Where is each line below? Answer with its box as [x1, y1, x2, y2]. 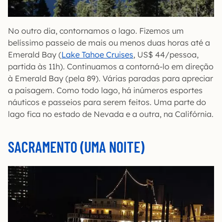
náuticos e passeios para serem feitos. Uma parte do [8, 97, 206, 107]
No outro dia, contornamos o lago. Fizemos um [8, 25, 184, 36]
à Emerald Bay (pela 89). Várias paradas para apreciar [8, 73, 213, 83]
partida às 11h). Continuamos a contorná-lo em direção [8, 61, 214, 71]
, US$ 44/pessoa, [133, 49, 199, 59]
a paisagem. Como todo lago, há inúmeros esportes [8, 85, 203, 95]
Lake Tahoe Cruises [61, 49, 133, 59]
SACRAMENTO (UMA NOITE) [8, 137, 144, 156]
